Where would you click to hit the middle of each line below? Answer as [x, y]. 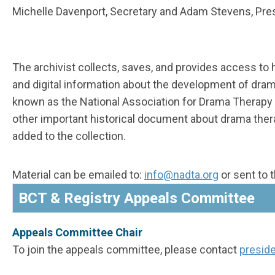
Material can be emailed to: [78, 175]
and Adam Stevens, [206, 12]
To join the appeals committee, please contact [126, 250]
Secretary [134, 12]
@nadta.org [191, 175]
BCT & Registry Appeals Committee [137, 199]
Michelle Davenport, [61, 12]
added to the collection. [69, 136]
